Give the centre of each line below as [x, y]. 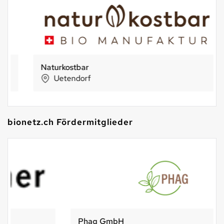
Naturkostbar [49, 67]
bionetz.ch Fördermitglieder [70, 122]
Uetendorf [57, 78]
